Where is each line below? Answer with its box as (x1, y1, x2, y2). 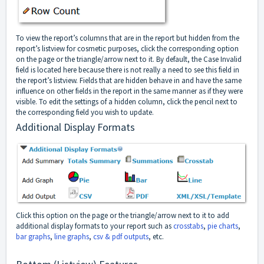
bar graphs (16, 232, 50, 242)
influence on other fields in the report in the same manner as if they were (16, 86, 243, 97)
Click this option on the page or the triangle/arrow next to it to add (16, 210, 229, 221)
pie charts (207, 221, 238, 232)
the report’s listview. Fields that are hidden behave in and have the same (16, 75, 242, 86)
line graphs (54, 232, 89, 242)
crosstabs (173, 221, 203, 232)
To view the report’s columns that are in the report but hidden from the (16, 33, 239, 44)
